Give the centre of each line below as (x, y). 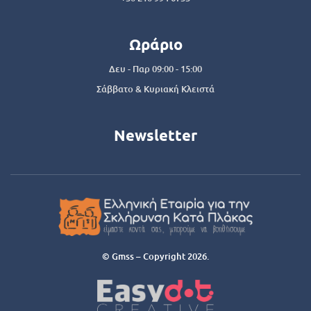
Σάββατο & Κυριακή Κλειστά (155, 89)
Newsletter (155, 135)
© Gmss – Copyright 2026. (155, 256)
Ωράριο (155, 44)
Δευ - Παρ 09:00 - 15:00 (155, 68)
